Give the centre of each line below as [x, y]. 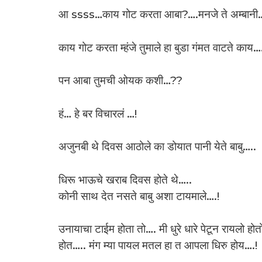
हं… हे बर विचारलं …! [97, 113]
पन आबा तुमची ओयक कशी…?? [120, 81]
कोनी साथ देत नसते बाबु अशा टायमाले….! [139, 196]
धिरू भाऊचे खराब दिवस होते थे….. [125, 180]
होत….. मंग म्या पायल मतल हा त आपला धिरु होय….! [158, 246]
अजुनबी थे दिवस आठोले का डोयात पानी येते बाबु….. [157, 147]
